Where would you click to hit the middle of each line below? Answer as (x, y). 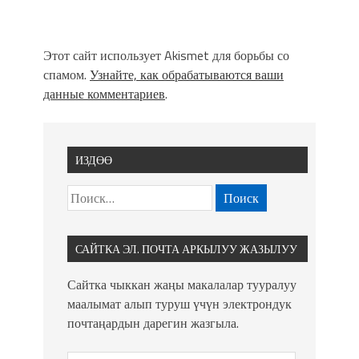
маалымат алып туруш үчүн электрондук (179, 303)
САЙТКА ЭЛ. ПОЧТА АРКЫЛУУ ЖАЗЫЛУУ (186, 248)
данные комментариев (104, 93)
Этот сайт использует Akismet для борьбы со (166, 55)
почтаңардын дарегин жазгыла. (153, 323)
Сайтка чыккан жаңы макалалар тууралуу (182, 284)
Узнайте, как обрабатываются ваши (187, 74)
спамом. (67, 74)
